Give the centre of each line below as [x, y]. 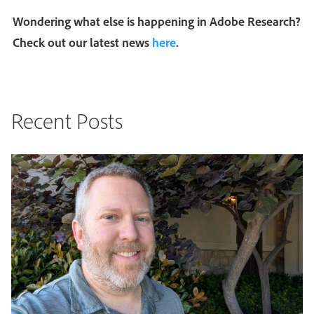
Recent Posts [67, 120]
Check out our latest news [82, 42]
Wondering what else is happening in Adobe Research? [157, 21]
